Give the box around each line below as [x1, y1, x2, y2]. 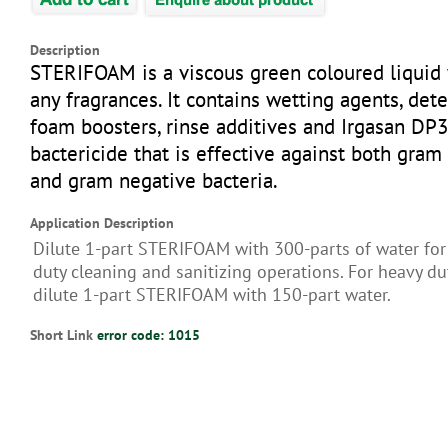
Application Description [30, 214, 174, 232]
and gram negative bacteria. [30, 167, 278, 194]
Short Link [30, 326, 97, 344]
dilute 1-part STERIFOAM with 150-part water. [33, 283, 391, 306]
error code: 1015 [97, 326, 200, 344]
